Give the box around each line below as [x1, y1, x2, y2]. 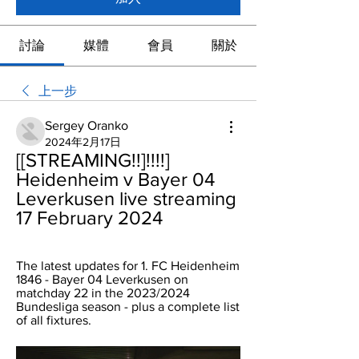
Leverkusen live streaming [16, 188, 236, 209]
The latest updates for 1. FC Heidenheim [16, 259, 240, 272]
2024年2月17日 [45, 135, 121, 148]
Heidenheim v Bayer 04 [16, 168, 215, 190]
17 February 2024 [16, 207, 163, 228]
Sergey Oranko [45, 119, 128, 132]
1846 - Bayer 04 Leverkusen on [16, 272, 188, 286]
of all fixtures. [16, 313, 91, 327]
